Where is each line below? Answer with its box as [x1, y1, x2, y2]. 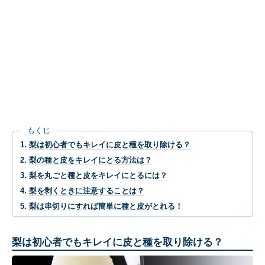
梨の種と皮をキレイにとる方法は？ [29, 156, 152, 164]
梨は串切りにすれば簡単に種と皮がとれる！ [29, 202, 183, 211]
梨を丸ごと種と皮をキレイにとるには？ [29, 171, 167, 180]
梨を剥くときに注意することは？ [29, 186, 144, 195]
